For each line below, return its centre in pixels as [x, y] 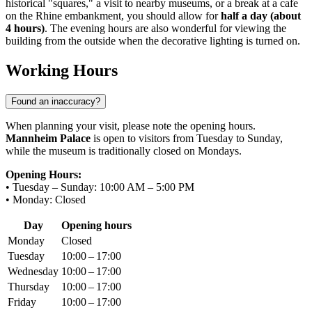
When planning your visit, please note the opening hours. [131, 126]
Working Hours [62, 71]
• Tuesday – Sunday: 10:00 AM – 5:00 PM [100, 187]
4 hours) [25, 29]
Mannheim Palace [48, 139]
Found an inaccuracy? [56, 102]
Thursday [29, 287]
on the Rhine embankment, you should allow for [113, 16]
